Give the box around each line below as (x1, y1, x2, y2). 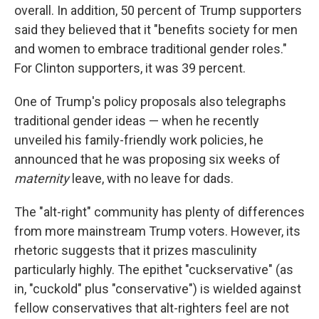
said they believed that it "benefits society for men (14, 21, 298, 37)
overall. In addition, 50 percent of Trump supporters (14, 2, 302, 18)
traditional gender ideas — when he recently (14, 113, 259, 128)
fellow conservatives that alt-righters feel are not (14, 300, 289, 315)
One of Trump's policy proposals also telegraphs (14, 93, 286, 109)
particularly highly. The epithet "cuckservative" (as (14, 261, 293, 277)
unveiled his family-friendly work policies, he (14, 132, 263, 147)
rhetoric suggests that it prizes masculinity (14, 242, 257, 258)
